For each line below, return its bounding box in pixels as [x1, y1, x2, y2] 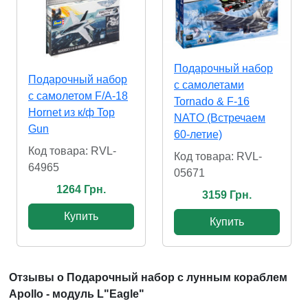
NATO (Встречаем [174, 111, 265, 124]
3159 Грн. [202, 188, 252, 201]
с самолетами [174, 78, 244, 91]
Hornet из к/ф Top [28, 106, 115, 118]
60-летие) [174, 128, 222, 140]
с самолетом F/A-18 [28, 89, 128, 102]
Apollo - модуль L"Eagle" [9, 287, 144, 300]
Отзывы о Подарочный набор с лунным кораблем [9, 271, 287, 283]
